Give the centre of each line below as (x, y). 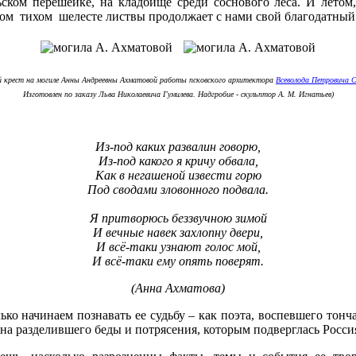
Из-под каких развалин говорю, (178, 146)
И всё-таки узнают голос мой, (178, 246)
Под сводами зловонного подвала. (178, 189)
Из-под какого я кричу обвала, (178, 161)
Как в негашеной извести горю (178, 175)
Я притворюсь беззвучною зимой (178, 218)
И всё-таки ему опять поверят (176, 261)
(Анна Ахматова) (178, 288)
